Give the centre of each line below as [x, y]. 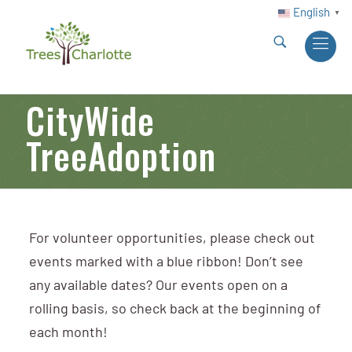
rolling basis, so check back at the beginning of [174, 310]
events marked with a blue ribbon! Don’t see [166, 263]
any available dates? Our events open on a [158, 286]
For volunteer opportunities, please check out [172, 239]
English [312, 14]
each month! [68, 334]
